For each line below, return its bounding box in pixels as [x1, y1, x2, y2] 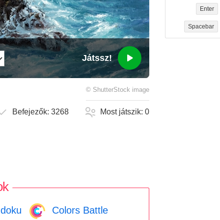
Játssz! [82, 53, 112, 63]
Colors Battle [49, 204, 108, 216]
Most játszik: [100, 108, 145, 116]
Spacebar [188, 23, 214, 30]
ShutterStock [93, 86, 130, 94]
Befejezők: [12, 108, 52, 116]
